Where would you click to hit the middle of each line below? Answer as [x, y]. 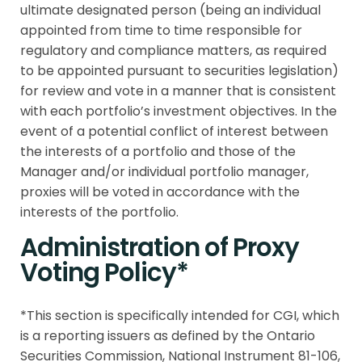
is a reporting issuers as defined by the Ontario [168, 336]
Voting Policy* [104, 272]
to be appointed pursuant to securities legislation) [179, 71]
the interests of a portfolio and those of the [158, 152]
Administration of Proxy [160, 247]
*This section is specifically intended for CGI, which [180, 316]
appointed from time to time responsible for [161, 30]
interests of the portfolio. [99, 212]
